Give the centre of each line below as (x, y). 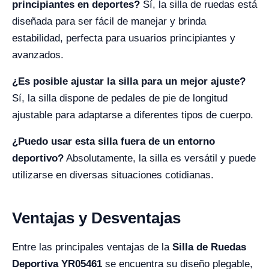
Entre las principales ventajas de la (92, 247)
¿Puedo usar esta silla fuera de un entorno (113, 141)
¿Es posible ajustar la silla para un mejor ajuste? (129, 81)
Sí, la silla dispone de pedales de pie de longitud (120, 98)
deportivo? (38, 158)
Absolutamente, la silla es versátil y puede (160, 158)
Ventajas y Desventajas (96, 218)
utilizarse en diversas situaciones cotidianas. (113, 175)
